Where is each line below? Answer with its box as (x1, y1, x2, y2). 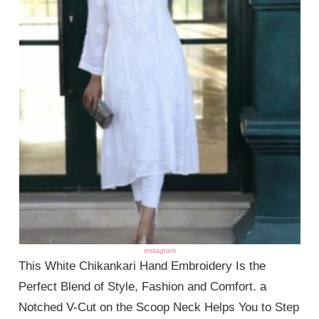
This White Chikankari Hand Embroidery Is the (19, 258, 266, 273)
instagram (143, 246, 176, 254)
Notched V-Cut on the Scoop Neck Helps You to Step (19, 300, 300, 314)
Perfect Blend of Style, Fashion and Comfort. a (19, 279, 267, 293)
